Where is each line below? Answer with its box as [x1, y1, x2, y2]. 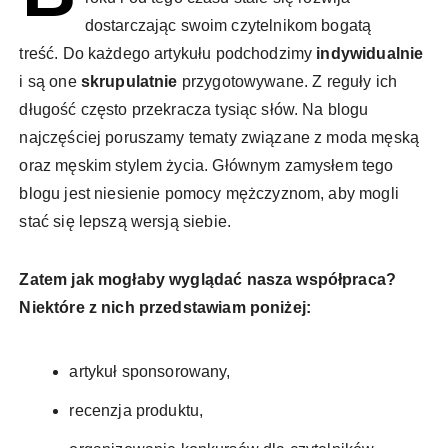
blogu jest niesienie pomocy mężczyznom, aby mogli [19, 185, 399, 202]
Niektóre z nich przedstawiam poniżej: [19, 299, 312, 316]
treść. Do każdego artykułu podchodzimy [19, 45, 317, 62]
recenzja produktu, [69, 402, 204, 419]
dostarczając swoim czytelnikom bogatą [84, 17, 372, 34]
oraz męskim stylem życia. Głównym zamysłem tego [19, 157, 394, 174]
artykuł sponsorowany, [69, 363, 231, 380]
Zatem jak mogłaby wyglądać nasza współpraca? [19, 271, 397, 288]
